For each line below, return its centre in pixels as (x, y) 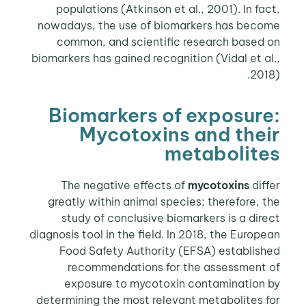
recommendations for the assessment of (176, 267)
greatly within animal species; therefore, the (166, 202)
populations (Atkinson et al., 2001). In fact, (170, 9)
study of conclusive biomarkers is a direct (173, 218)
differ (267, 185)
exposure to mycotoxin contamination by (175, 284)
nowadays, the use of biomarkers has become (161, 25)
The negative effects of (127, 185)
